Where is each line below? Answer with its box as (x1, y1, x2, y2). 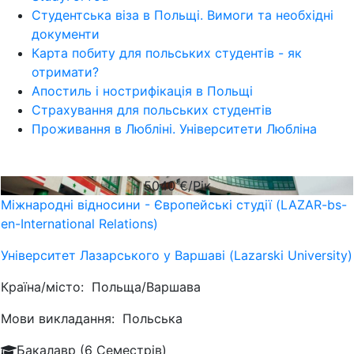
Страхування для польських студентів (32, 102, 272, 118)
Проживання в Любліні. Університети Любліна (32, 121, 317, 137)
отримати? (32, 64, 99, 80)
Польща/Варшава (92, 279, 201, 295)
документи (32, 26, 100, 42)
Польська (122, 311, 183, 326)
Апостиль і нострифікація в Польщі (32, 83, 253, 99)
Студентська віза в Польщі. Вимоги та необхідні (32, 7, 333, 23)
